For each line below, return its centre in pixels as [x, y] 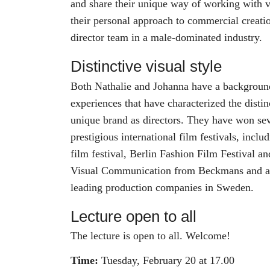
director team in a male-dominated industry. [168, 37]
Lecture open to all [133, 216]
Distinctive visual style [146, 66]
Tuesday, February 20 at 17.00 [166, 260]
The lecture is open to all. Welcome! [150, 236]
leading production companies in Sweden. [162, 187]
